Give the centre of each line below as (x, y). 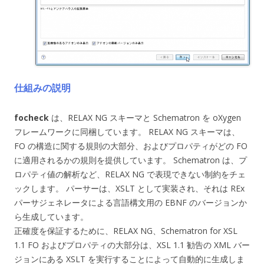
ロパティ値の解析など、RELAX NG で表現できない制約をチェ (130, 174)
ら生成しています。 (51, 217)
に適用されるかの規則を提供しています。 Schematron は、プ (131, 160)
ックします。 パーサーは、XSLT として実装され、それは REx (129, 189)
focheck (32, 118)
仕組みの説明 (42, 88)
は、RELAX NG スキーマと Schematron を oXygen (145, 118)
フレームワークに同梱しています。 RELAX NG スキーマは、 (127, 132)
